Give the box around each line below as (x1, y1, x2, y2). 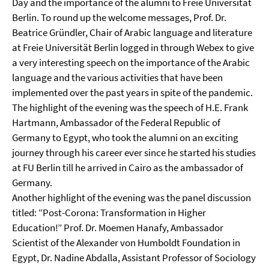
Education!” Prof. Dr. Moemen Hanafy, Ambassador (12, 221, 223, 234)
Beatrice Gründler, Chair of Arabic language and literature (12, 26, 252, 39)
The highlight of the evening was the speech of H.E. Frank (12, 101, 248, 114)
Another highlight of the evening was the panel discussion (12, 191, 251, 204)
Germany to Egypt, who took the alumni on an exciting (12, 131, 238, 144)
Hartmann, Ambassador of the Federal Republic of (12, 116, 220, 129)
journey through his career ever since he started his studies (12, 146, 256, 159)
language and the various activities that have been (12, 71, 223, 84)
